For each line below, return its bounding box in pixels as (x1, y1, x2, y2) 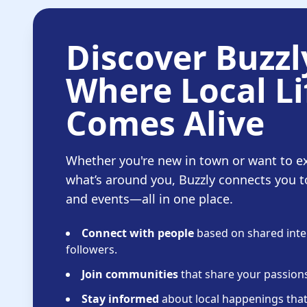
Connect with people (82, 225, 194, 241)
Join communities (82, 267, 178, 282)
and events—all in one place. (66, 191, 233, 207)
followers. (66, 242, 117, 257)
